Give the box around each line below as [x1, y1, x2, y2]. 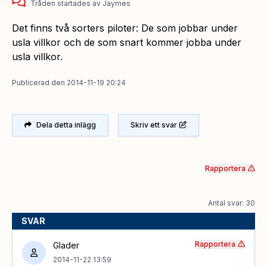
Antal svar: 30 [208, 198, 255, 207]
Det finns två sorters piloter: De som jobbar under [12, 21, 238, 34]
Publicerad [12, 77, 49, 87]
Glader [53, 240, 79, 250]
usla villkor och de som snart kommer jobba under [12, 36, 241, 48]
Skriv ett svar [131, 120, 177, 129]
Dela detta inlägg [36, 120, 96, 129]
